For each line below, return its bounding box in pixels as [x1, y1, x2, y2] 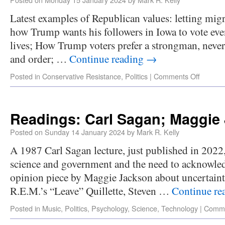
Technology [161, 203, 198, 213]
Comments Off [154, 71, 200, 81]
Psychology [91, 203, 128, 213]
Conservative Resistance [42, 71, 121, 81]
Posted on [10, 127, 43, 137]
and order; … [10, 51, 69, 66]
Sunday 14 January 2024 [45, 127, 125, 137]
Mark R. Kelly [137, 127, 179, 137]
